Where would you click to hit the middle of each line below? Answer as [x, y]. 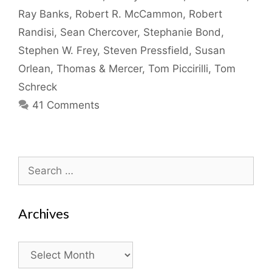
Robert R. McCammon [129, 14]
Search [35, 163]
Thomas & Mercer [99, 68]
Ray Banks [44, 14]
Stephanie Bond [182, 32]
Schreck [38, 87]
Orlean [34, 68]
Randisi [36, 32]
